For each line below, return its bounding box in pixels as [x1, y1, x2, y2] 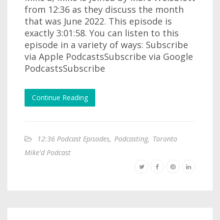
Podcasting [114, 134, 148, 144]
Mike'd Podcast [25, 148, 71, 158]
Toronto [153, 134, 177, 144]
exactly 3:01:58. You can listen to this [25, 27, 179, 39]
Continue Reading [32, 93, 88, 103]
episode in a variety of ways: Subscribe [25, 39, 188, 51]
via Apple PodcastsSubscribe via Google [25, 51, 193, 63]
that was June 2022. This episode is [25, 15, 172, 27]
